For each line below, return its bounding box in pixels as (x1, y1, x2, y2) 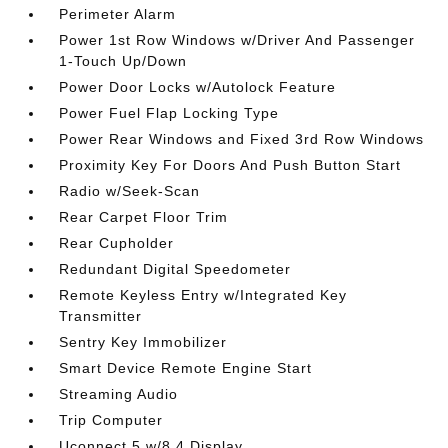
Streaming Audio (59, 386, 179, 402)
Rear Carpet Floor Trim (59, 209, 229, 225)
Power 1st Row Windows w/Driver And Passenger (59, 32, 416, 48)
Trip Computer (59, 412, 164, 428)
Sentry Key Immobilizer (59, 334, 228, 350)
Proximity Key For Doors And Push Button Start (59, 157, 402, 173)
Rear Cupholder (59, 235, 175, 251)
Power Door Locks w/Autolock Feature (59, 79, 337, 95)
